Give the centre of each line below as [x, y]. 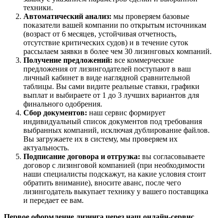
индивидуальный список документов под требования [113, 121]
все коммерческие [143, 60]
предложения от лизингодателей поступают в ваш [107, 69]
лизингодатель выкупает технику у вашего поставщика [116, 191]
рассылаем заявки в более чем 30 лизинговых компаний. [118, 51]
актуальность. [46, 147]
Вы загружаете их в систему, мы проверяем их [100, 139]
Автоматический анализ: [67, 16]
